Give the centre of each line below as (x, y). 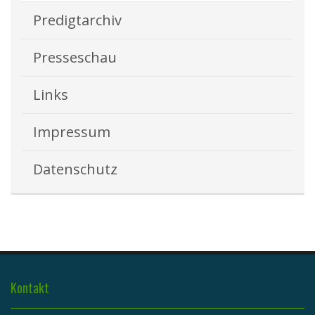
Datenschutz (75, 169)
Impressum (72, 131)
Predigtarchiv (77, 20)
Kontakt (30, 288)
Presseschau (75, 57)
